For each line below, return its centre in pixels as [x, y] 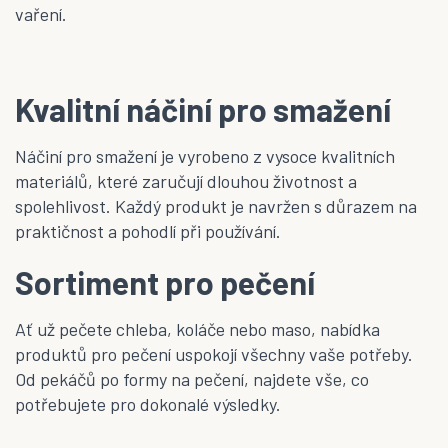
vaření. [41, 13]
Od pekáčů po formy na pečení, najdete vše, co [192, 378]
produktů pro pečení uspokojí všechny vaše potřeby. [214, 353]
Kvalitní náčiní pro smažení [203, 108]
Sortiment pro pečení [165, 281]
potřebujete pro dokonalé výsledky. [148, 403]
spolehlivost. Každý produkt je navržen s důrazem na [216, 205]
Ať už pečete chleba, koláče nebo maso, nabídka [197, 328]
